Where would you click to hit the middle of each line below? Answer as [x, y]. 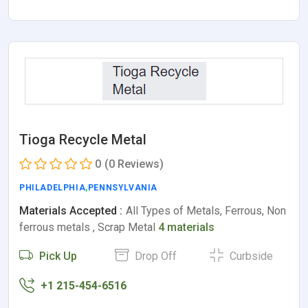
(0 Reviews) [134, 164]
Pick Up [57, 256]
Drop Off [154, 256]
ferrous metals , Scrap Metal [89, 228]
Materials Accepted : [71, 211]
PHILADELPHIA [53, 188]
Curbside [250, 256]
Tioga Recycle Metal [83, 140]
